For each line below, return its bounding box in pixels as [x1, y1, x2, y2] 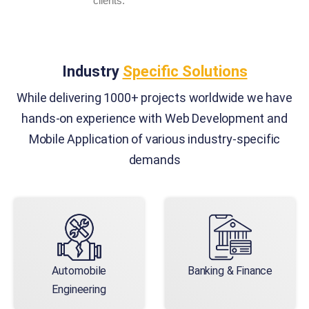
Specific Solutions [122, 62, 248, 80]
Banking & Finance [187, 263, 273, 277]
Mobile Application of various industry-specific [28, 131, 281, 146]
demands [128, 152, 181, 167]
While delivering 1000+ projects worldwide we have [17, 90, 292, 105]
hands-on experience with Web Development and [21, 110, 288, 126]
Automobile [51, 263, 107, 277]
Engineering [52, 282, 106, 296]
